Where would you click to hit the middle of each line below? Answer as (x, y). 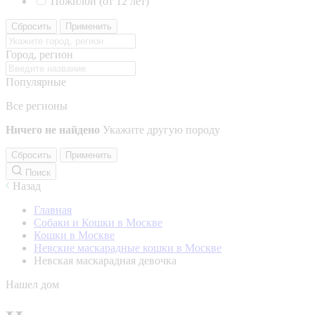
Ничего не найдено (53, 130)
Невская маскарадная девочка (105, 261)
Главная (53, 210)
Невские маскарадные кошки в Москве (128, 248)
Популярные (36, 82)
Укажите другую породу (161, 130)
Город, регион (39, 54)
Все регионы (37, 106)
